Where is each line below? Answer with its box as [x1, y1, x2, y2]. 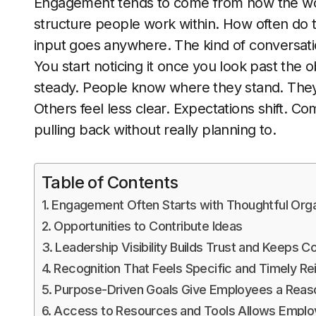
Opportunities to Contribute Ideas [54, 219, 246, 233]
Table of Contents [42, 172, 178, 193]
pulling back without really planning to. [34, 121, 280, 138]
